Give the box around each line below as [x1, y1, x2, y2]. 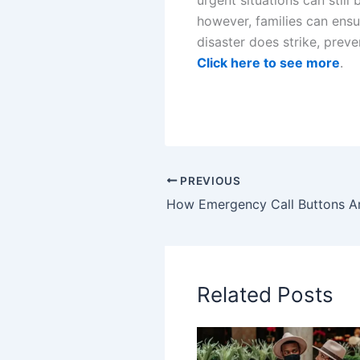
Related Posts [197, 281, 333, 307]
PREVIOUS [177, 174, 241, 187]
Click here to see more [197, 54, 340, 71]
